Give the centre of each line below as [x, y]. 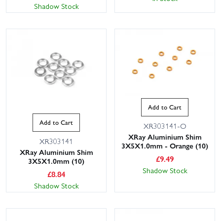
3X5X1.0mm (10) [56, 161]
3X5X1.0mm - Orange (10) [165, 145]
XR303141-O [165, 126]
